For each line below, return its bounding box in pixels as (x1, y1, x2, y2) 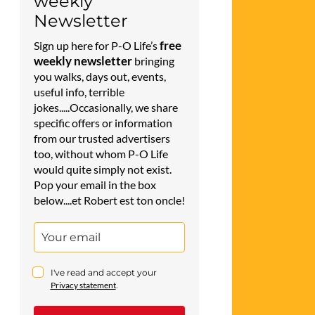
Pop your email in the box (33, 177, 156, 191)
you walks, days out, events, (33, 69, 166, 83)
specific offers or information (33, 115, 172, 129)
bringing (131, 53, 174, 67)
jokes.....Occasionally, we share (33, 100, 178, 114)
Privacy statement (50, 279, 116, 290)
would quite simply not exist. (33, 162, 172, 176)
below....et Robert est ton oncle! (33, 193, 185, 207)
